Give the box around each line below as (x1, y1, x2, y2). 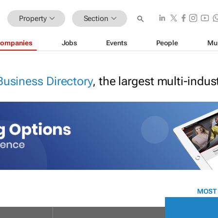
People (156, 38, 178, 47)
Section (83, 14, 109, 23)
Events (106, 38, 127, 47)
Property (19, 14, 47, 23)
